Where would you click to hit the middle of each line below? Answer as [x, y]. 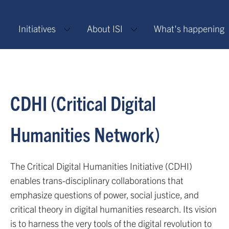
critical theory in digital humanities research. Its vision [113, 209]
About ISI [105, 28]
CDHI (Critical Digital [83, 103]
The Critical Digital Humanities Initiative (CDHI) [101, 166]
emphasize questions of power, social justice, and [105, 194]
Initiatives [37, 28]
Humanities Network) [85, 134]
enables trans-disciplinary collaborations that [97, 180]
